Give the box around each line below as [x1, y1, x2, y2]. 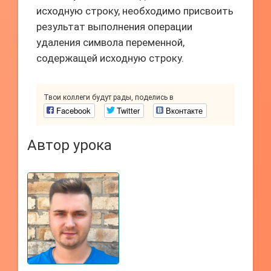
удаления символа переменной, [36, 36, 184, 48]
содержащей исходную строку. [36, 52, 184, 64]
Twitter [117, 105, 140, 116]
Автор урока [27, 137, 112, 154]
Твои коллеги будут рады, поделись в [44, 93, 174, 102]
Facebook [56, 105, 91, 116]
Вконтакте [166, 105, 203, 116]
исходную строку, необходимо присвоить [36, 5, 233, 17]
